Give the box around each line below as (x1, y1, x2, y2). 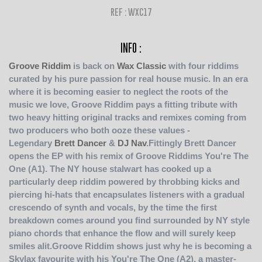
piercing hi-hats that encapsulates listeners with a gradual (9, 189, 244, 199)
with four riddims (166, 60, 239, 71)
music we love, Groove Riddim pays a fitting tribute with (9, 99, 237, 109)
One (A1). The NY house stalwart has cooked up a (9, 163, 211, 174)
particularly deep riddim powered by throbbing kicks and (9, 176, 240, 187)
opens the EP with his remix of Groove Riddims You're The (9, 150, 249, 161)
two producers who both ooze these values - (9, 125, 190, 135)
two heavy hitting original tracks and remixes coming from (9, 112, 246, 122)
